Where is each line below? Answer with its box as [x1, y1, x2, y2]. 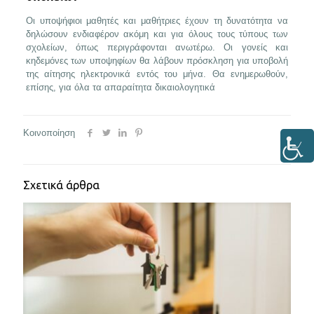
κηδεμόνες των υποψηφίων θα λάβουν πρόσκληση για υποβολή [25, 55, 289, 66]
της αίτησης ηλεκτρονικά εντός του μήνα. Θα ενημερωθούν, [25, 68, 289, 79]
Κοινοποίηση [23, 127, 75, 138]
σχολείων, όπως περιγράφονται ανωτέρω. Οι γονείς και [25, 41, 289, 53]
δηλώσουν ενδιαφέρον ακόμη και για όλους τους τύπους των [25, 28, 289, 39]
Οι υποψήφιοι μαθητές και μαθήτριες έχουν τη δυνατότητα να [25, 15, 289, 26]
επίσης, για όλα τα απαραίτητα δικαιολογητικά [25, 81, 215, 93]
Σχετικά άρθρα [23, 178, 100, 191]
